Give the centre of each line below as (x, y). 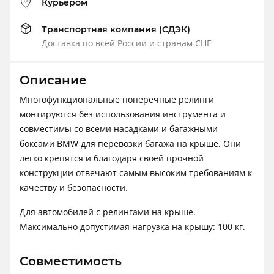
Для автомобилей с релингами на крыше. (108, 212)
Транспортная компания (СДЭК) (116, 30)
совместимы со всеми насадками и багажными (119, 129)
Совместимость (71, 261)
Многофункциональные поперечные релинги (117, 100)
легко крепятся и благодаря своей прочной (112, 158)
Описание (53, 80)
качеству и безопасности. (74, 188)
